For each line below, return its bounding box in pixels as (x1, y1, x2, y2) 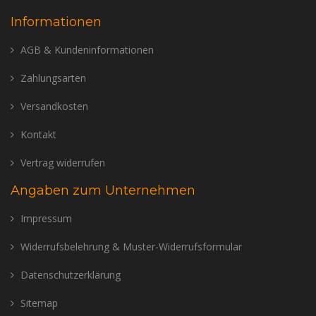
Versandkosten (20, 99, 88, 113)
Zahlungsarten (20, 71, 86, 85)
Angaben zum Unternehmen (11, 182, 195, 198)
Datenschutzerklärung (20, 267, 121, 281)
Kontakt (20, 127, 56, 141)
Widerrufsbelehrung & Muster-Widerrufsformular (20, 239, 242, 253)
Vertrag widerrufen (20, 155, 105, 169)
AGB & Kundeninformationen (20, 42, 154, 56)
